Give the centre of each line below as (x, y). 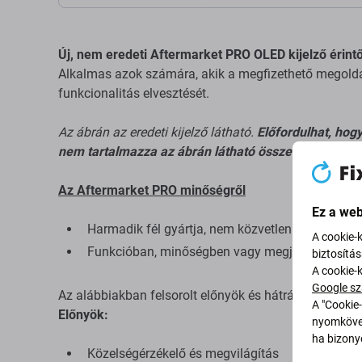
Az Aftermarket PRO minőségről (152, 190)
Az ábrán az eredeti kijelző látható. (158, 132)
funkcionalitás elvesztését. (134, 93)
